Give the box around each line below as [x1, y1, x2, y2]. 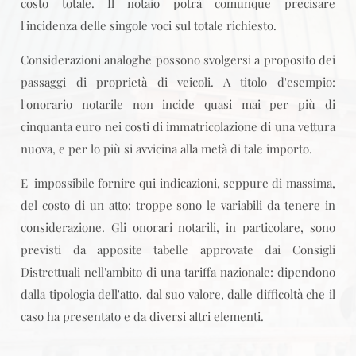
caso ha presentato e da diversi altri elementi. [21, 308, 265, 324]
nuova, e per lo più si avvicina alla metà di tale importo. [21, 141, 313, 157]
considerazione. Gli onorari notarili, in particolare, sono [21, 219, 335, 235]
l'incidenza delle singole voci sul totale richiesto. [21, 17, 277, 33]
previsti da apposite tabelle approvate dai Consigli [21, 242, 335, 257]
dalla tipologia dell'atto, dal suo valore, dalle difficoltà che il [21, 286, 335, 302]
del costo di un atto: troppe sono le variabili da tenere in [21, 197, 335, 213]
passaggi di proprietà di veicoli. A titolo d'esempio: [21, 74, 335, 90]
